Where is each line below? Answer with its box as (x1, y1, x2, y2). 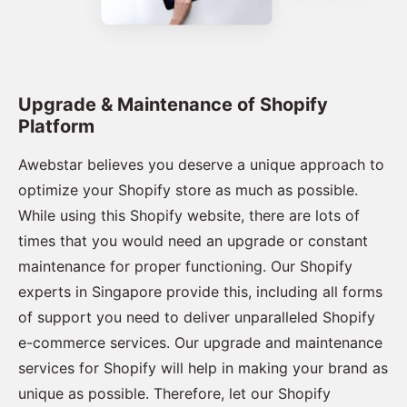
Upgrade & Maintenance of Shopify (18, 94, 328, 116)
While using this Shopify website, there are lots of (18, 206, 360, 225)
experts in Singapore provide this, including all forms (18, 283, 382, 302)
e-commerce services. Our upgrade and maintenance (18, 333, 382, 352)
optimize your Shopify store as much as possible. (18, 181, 358, 200)
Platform (18, 115, 94, 138)
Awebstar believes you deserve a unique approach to (18, 155, 384, 174)
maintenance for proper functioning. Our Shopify (18, 257, 352, 276)
